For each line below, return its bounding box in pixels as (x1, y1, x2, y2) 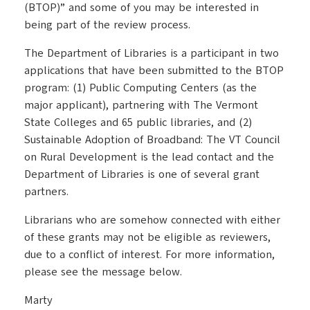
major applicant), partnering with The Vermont (24, 98, 258, 113)
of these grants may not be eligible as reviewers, (24, 230, 271, 245)
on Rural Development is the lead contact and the (24, 149, 274, 165)
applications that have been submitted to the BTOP (24, 63, 284, 78)
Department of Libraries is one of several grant (24, 167, 259, 182)
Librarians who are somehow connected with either (24, 212, 280, 228)
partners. (24, 184, 69, 199)
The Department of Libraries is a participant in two (24, 46, 279, 61)
